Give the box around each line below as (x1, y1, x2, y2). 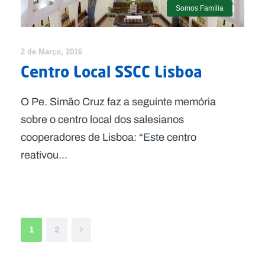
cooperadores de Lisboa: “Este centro (21, 130, 196, 146)
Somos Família (176, 4, 224, 13)
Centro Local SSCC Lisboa (21, 62, 202, 82)
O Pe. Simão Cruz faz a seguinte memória (21, 94, 216, 110)
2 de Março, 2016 (21, 47, 82, 57)
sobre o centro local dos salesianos (21, 112, 184, 128)
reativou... (21, 147, 67, 163)
